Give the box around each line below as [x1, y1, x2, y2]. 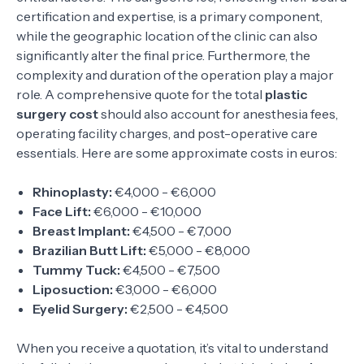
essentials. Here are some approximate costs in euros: [16, 145, 337, 161]
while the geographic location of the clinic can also [16, 28, 318, 44]
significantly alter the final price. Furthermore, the [16, 47, 310, 63]
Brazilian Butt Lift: [32, 242, 146, 258]
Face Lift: [32, 203, 91, 219]
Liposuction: [32, 281, 113, 297]
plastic [265, 86, 307, 102]
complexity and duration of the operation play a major [16, 67, 334, 83]
